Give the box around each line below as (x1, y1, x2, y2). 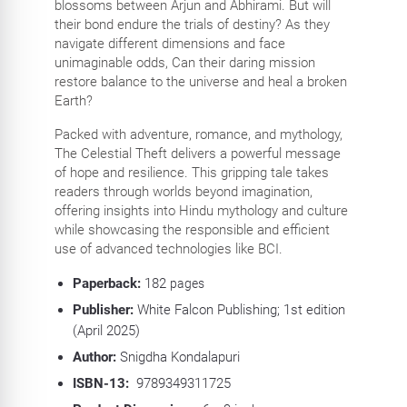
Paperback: (72, 275, 144, 293)
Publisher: (72, 302, 134, 319)
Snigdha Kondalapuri (115, 349, 240, 366)
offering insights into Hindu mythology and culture (54, 203, 348, 220)
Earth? (54, 93, 93, 110)
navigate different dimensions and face (54, 35, 285, 53)
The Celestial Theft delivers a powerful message (54, 145, 341, 163)
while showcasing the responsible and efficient (54, 222, 330, 239)
